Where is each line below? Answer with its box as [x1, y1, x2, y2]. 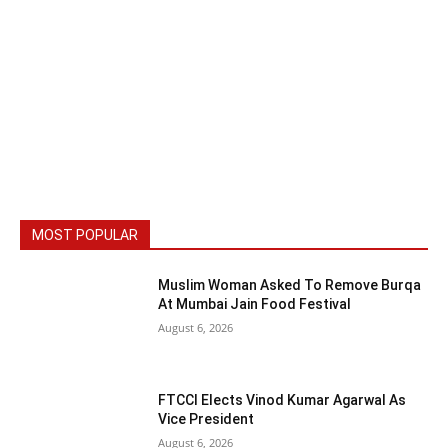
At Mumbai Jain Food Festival [158, 295, 352, 312]
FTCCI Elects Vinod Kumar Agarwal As [158, 392, 407, 409]
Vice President [158, 411, 255, 428]
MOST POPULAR [32, 226, 138, 243]
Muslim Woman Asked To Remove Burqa [158, 276, 422, 293]
